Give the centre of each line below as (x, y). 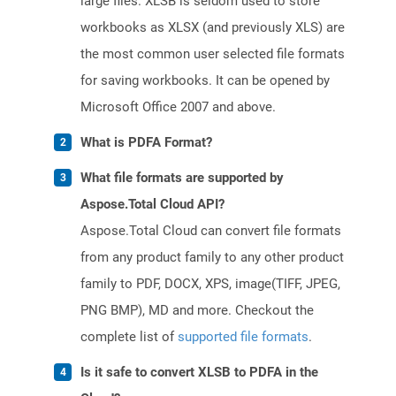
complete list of (129, 337)
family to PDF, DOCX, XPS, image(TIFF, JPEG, (210, 284)
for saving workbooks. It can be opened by (205, 81)
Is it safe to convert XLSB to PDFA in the (199, 373)
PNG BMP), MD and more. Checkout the (197, 311)
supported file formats (243, 337)
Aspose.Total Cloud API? (152, 205)
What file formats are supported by (182, 178)
